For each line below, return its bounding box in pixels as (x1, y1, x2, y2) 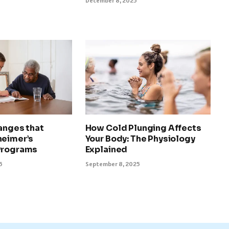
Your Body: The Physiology (85, 133, 195, 145)
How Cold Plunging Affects (85, 123, 201, 134)
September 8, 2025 (85, 160, 140, 168)
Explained (85, 144, 128, 155)
